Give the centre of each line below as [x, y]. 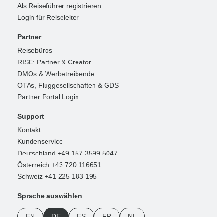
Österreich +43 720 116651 [59, 164]
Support [31, 116]
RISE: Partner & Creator [54, 62]
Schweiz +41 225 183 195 [57, 176]
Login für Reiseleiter [48, 17]
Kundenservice [40, 141]
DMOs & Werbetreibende [56, 73]
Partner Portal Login [48, 97]
